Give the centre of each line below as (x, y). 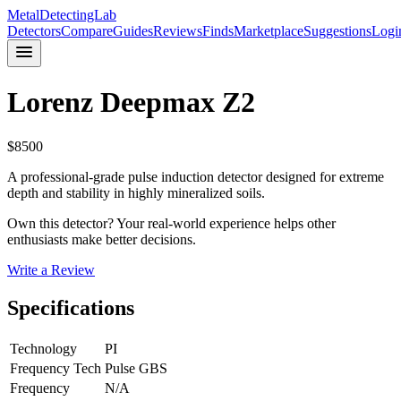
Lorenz (50, 102)
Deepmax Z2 (178, 102)
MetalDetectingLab (62, 15)
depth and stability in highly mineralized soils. (136, 192)
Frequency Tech (55, 368)
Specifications (71, 307)
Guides (133, 31)
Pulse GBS (136, 368)
